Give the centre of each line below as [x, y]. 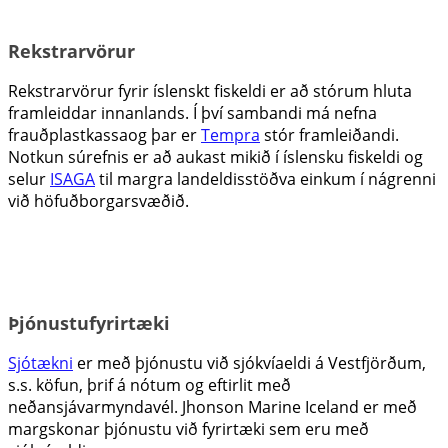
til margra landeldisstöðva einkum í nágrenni [265, 179]
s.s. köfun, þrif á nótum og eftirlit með [149, 385]
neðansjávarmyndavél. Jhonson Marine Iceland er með [212, 407]
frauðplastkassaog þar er [104, 135]
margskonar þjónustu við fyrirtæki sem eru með [188, 429]
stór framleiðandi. [329, 135]
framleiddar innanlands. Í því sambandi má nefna [192, 113]
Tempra [230, 135]
